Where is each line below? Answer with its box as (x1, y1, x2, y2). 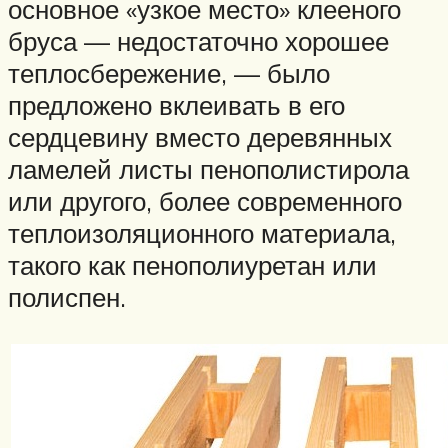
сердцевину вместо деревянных (8, 120, 392, 153)
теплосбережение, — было (8, 56, 330, 89)
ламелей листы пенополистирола (8, 152, 409, 185)
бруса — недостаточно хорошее (8, 24, 389, 57)
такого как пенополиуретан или (8, 248, 377, 281)
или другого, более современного (8, 184, 402, 217)
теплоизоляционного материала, (8, 216, 396, 249)
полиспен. (8, 280, 126, 313)
